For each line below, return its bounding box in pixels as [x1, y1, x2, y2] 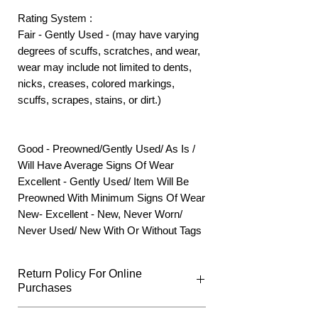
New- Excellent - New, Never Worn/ [18, 207, 182, 220]
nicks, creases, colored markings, [18, 77, 175, 89]
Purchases [18, 281, 72, 294]
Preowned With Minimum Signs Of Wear [18, 191, 205, 204]
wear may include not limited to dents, [18, 60, 192, 73]
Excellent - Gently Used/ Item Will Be [18, 175, 189, 187]
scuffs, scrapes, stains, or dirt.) [18, 93, 161, 106]
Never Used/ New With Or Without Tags [18, 224, 202, 236]
